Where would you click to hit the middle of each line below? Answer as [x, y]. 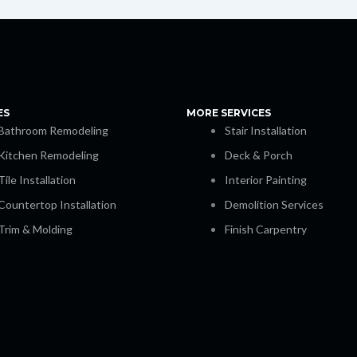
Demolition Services [274, 205]
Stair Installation [266, 131]
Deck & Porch [259, 155]
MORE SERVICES [229, 113]
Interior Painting [266, 180]
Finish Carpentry [266, 229]
